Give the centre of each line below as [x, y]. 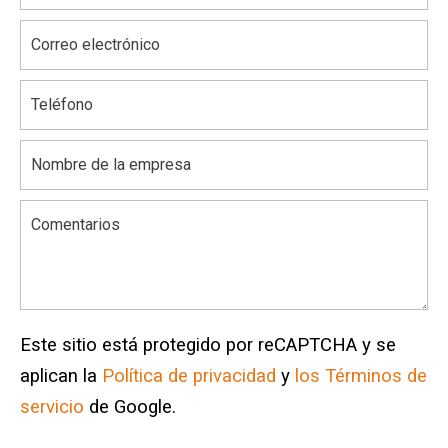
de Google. [130, 406]
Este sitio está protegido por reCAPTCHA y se [208, 344]
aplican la [61, 375]
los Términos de [361, 375]
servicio [52, 406]
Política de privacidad [189, 375]
